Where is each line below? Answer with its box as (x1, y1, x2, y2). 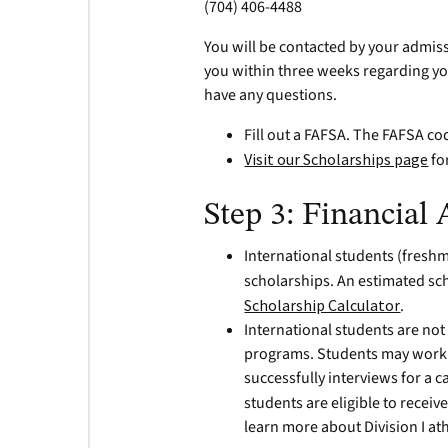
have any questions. (204, 84, 338, 106)
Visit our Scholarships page (244, 149, 429, 169)
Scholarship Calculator (244, 295, 401, 315)
